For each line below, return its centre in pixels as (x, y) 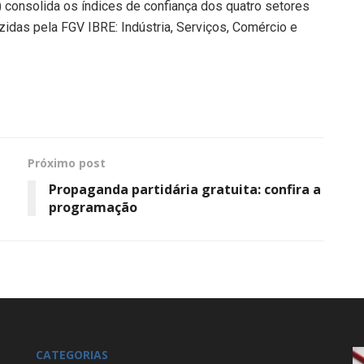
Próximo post (67, 162)
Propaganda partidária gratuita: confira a (185, 189)
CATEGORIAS (72, 354)
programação (93, 207)
